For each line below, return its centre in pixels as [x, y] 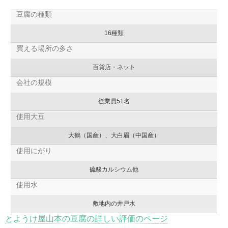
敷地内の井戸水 [114, 203]
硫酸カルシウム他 [114, 169]
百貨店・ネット [114, 67]
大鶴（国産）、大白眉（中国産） [114, 135]
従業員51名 [114, 101]
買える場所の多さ [45, 48]
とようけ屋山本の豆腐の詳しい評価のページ [87, 218]
